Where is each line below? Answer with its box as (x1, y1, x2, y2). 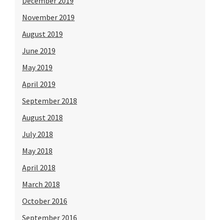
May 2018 (22, 145, 53, 156)
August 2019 (22, 28, 63, 39)
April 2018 (22, 162, 55, 172)
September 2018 (22, 95, 77, 106)
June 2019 (22, 45, 55, 55)
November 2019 (22, 12, 75, 22)
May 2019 (22, 62, 53, 72)
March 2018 (22, 179, 60, 189)
